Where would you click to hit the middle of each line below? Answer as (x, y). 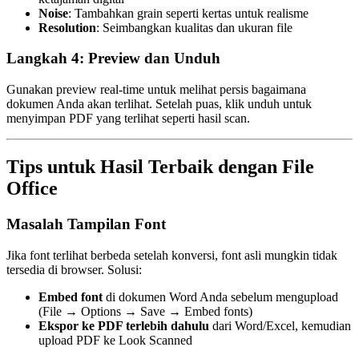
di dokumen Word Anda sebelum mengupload (220, 296)
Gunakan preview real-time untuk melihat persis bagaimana (156, 90)
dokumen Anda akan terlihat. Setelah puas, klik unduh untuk (159, 104)
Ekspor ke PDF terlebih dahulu (124, 325)
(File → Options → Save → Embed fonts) (145, 311)
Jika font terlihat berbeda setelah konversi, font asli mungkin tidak (172, 255)
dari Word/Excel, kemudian (280, 325)
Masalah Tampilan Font (86, 224)
